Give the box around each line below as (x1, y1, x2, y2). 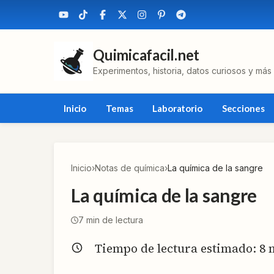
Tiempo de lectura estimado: (95, 240, 259, 256)
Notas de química (95, 163, 165, 173)
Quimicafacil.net (93, 46, 200, 64)
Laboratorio (152, 103, 202, 114)
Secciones (221, 103, 265, 114)
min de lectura (84, 215, 143, 225)
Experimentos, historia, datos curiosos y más (93, 65, 272, 76)
